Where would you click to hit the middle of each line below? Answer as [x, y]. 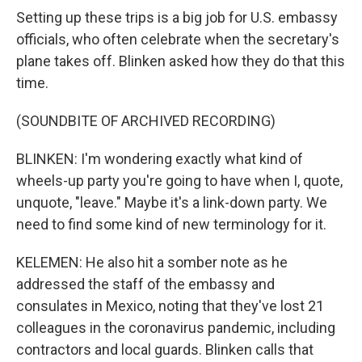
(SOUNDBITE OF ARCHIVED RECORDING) [146, 121]
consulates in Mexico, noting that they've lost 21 [170, 306]
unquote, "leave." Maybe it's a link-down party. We [172, 202]
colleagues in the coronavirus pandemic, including [176, 328]
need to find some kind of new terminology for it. [171, 224]
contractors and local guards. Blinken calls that [165, 349]
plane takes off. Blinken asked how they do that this [181, 61]
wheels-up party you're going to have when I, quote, [179, 181]
